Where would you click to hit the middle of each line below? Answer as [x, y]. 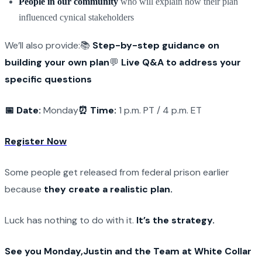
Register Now [36, 141]
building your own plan [57, 62]
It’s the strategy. [175, 220]
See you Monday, [44, 251]
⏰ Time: [97, 110]
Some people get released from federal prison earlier [117, 172]
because [24, 189]
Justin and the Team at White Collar [167, 251]
